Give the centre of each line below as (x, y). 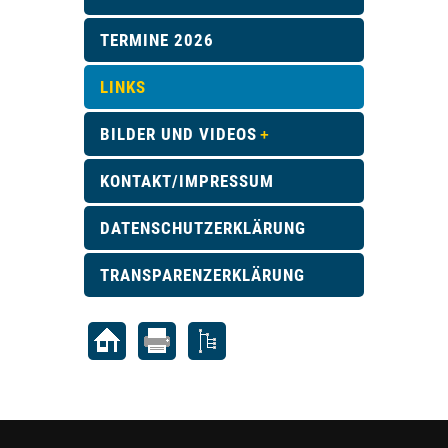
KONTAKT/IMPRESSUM (187, 181)
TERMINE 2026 (157, 40)
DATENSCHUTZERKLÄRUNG (203, 228)
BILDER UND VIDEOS (178, 134)
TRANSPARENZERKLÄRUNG (202, 275)
